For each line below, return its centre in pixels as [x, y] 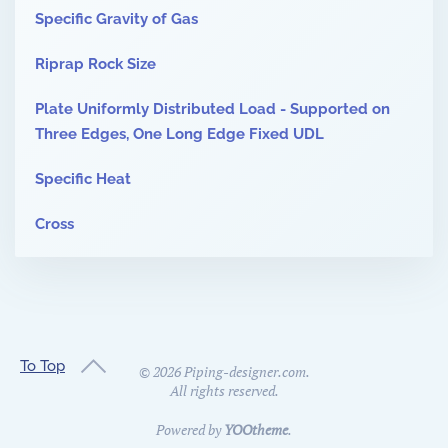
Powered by [190, 430]
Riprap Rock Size [95, 64]
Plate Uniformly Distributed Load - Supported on [212, 109]
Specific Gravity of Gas [116, 19]
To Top [42, 365]
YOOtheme [256, 430]
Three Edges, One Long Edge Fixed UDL [179, 134]
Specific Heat [83, 179]
